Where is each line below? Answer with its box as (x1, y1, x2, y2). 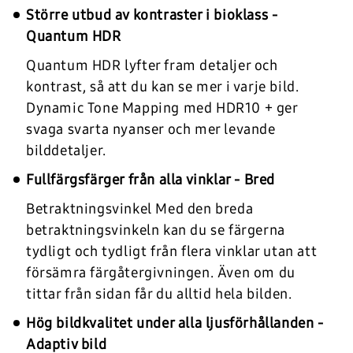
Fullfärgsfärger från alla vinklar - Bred (26, 170, 275, 188)
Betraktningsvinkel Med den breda (26, 199, 254, 217)
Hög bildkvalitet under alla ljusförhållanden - (26, 314, 324, 332)
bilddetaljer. (26, 141, 106, 159)
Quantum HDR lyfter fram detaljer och (26, 56, 278, 74)
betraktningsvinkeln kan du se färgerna (26, 221, 285, 239)
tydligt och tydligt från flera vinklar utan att (26, 242, 318, 260)
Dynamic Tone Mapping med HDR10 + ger (26, 98, 298, 117)
